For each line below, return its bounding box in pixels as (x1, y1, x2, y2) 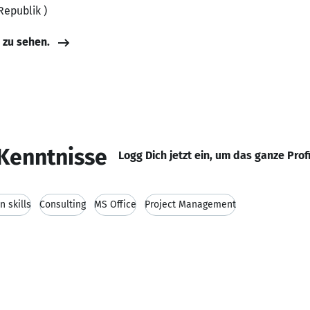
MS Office (94, 199, 136, 210)
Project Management (145, 199, 236, 210)
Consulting (39, 199, 86, 210)
